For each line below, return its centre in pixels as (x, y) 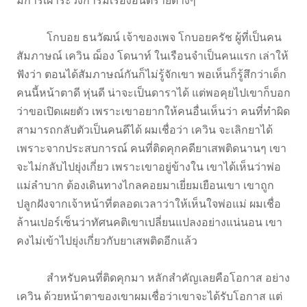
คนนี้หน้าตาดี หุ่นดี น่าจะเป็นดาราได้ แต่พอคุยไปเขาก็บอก (153, 93)
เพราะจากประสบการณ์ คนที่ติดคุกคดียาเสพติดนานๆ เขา (151, 149)
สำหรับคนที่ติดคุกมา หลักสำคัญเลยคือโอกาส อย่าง (153, 278)
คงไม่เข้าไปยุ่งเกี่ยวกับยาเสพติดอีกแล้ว (108, 241)
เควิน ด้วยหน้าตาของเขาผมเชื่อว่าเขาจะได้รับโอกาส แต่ (149, 297)
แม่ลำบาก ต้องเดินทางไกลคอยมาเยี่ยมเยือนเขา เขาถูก (145, 186)
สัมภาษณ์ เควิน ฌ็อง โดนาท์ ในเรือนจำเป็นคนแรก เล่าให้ (152, 56)
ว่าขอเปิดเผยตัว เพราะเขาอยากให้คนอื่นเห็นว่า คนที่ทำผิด (153, 112)
